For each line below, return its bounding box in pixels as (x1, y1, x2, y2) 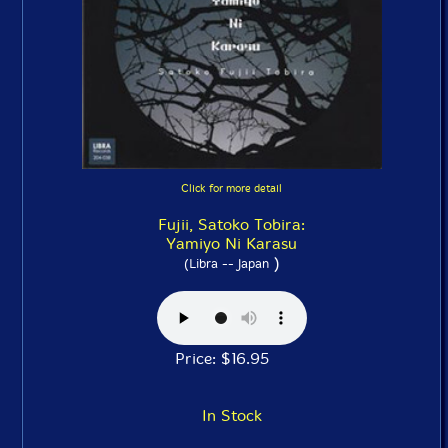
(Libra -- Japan (183, 255, 269, 271)
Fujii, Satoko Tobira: (158, 214, 305, 234)
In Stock (201, 405, 262, 425)
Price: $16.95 (174, 348, 289, 368)
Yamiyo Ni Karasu (166, 233, 297, 253)
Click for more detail (181, 181, 282, 195)
